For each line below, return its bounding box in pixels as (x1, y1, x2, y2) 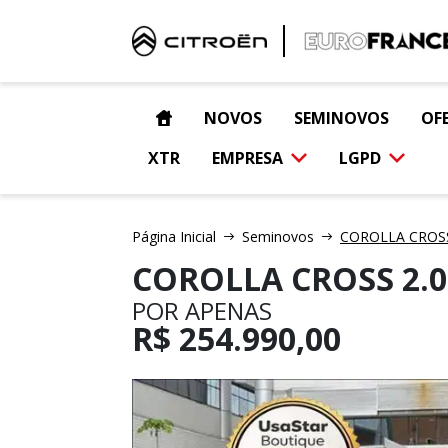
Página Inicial (132, 227, 216, 246)
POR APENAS (132, 294, 272, 327)
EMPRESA (212, 147, 283, 169)
